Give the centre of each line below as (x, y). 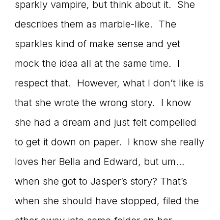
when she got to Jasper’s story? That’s (101, 181)
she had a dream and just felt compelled (106, 122)
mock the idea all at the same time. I (97, 63)
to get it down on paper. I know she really (110, 142)
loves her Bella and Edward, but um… (100, 162)
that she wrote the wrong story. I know (103, 103)
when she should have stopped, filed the (107, 201)
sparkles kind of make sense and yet (97, 44)
